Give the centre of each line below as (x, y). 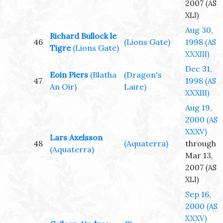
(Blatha (103, 75)
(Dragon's (143, 75)
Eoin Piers (69, 75)
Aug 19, (199, 108)
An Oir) (63, 87)
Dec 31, (199, 69)
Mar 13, (199, 156)
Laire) (135, 87)
